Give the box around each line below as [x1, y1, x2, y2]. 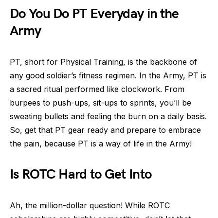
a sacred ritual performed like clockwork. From [10, 84, 184, 94]
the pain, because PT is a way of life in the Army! [10, 139, 192, 148]
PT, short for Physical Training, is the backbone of [10, 57, 197, 67]
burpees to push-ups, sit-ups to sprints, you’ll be [10, 98, 191, 108]
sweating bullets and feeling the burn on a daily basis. [10, 111, 207, 121]
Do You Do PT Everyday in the [10, 6, 179, 22]
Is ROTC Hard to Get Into [10, 166, 152, 182]
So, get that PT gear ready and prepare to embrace [10, 125, 201, 135]
